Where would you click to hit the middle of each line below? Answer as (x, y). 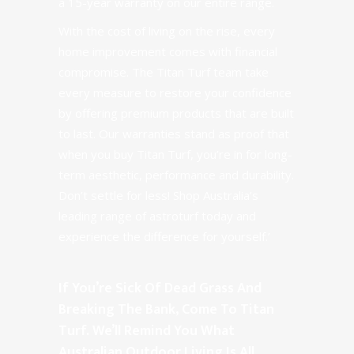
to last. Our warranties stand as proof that (174, 134)
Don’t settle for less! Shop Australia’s (158, 195)
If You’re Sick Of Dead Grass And (160, 288)
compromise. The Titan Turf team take (164, 72)
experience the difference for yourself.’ (164, 236)
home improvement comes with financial (168, 51)
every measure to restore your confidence (175, 92)
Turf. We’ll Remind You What (147, 331)
